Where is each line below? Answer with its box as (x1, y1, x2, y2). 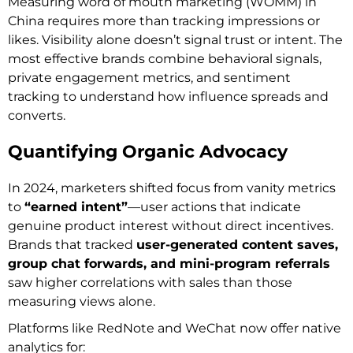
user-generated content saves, (136, 236, 338, 252)
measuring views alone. (8, 293, 155, 309)
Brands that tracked (8, 236, 136, 252)
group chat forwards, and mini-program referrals (8, 255, 330, 271)
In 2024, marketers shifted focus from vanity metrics (8, 180, 336, 195)
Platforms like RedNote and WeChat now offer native (8, 320, 341, 336)
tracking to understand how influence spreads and (8, 88, 329, 104)
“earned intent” (24, 199, 128, 214)
